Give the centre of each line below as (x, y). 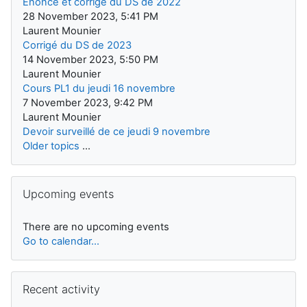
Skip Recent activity (56, 278)
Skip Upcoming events (64, 183)
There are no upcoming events (96, 227)
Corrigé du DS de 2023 (77, 46)
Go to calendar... (61, 242)
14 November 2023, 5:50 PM (90, 60)
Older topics (51, 146)
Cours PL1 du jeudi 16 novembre (99, 89)
